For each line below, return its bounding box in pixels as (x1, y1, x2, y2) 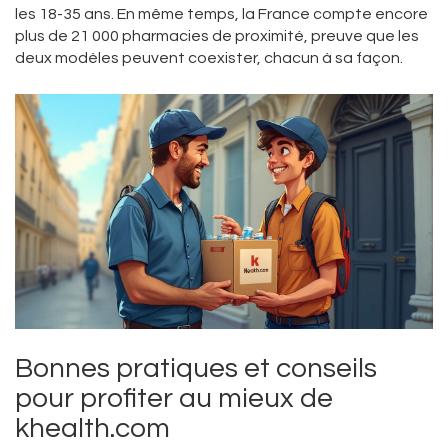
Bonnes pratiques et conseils (15, 354, 377, 384)
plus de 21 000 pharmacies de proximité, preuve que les (15, 28, 419, 45)
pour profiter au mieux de (15, 384, 333, 414)
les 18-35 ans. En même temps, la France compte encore (15, 6, 428, 23)
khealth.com (15, 414, 170, 444)
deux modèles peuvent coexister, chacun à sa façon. (15, 50, 403, 67)
